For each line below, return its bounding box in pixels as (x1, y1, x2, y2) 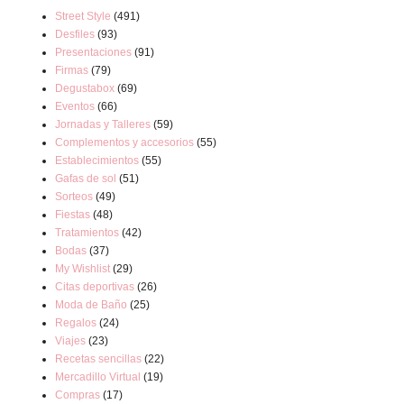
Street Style (55, 10, 111, 23)
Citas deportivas (55, 280, 134, 293)
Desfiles (55, 28, 95, 41)
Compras (55, 389, 100, 401)
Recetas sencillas (55, 353, 142, 365)
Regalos (55, 317, 96, 329)
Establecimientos (55, 154, 139, 167)
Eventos (55, 100, 95, 113)
